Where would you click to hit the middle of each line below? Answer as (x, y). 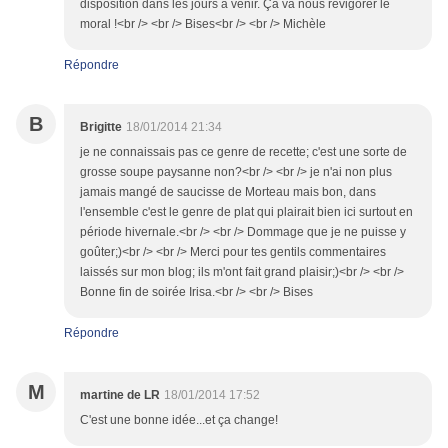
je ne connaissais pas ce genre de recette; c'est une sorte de (243, 152)
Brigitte (101, 127)
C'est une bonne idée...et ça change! (179, 420)
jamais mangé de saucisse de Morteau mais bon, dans (228, 192)
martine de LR (120, 395)
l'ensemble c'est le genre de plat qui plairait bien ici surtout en (246, 212)
